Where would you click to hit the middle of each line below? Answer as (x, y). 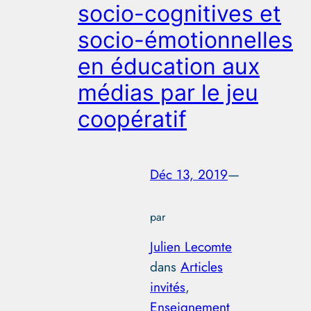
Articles (202, 266)
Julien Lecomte (191, 246)
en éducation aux (169, 67)
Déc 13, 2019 (189, 174)
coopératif (132, 119)
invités (168, 286)
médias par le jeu (168, 93)
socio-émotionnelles (185, 40)
